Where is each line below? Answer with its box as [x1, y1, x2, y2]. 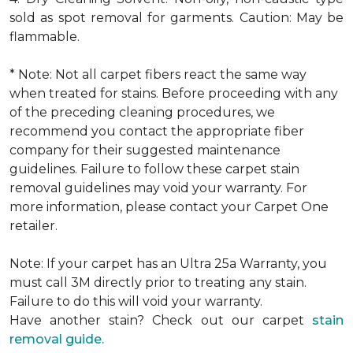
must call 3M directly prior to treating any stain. [9, 275, 307, 290]
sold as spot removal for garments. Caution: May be [9, 10, 344, 25]
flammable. [9, 29, 80, 44]
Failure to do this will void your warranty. [9, 294, 262, 309]
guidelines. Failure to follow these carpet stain [9, 162, 299, 176]
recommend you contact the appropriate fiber [9, 124, 304, 139]
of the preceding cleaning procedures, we [9, 105, 275, 120]
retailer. [9, 218, 58, 233]
